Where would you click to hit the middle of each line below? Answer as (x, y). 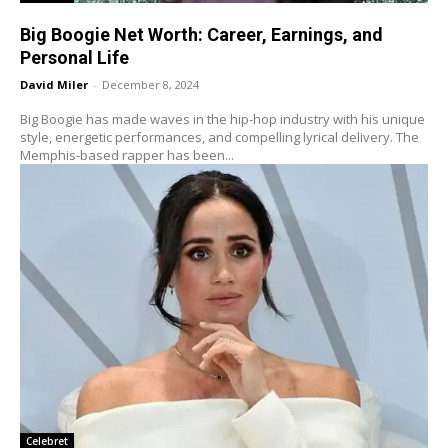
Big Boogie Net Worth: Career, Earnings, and (201, 35)
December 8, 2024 (150, 85)
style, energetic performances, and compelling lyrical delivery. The (219, 137)
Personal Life (74, 58)
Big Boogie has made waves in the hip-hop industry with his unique (222, 119)
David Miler (54, 85)
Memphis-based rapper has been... (127, 155)
